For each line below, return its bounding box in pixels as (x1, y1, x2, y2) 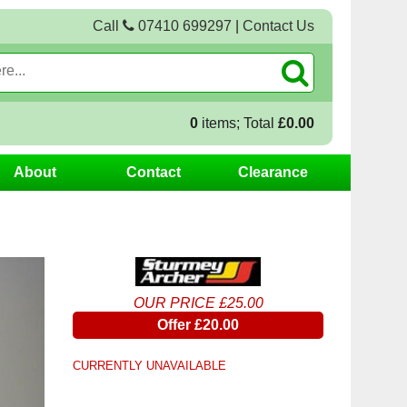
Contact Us (243, 18, 314, 34)
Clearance (237, 164, 308, 180)
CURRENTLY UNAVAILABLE (73, 358, 226, 372)
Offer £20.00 (157, 316, 239, 333)
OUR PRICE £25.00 (133, 294, 263, 311)
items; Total (198, 115, 278, 131)
